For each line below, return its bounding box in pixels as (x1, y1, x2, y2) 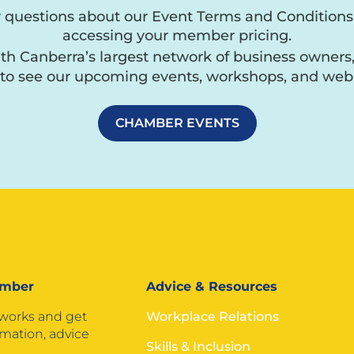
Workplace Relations (145, 309, 279, 325)
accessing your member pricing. (62, 27, 292, 44)
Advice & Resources (145, 279, 277, 295)
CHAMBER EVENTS (115, 115, 239, 130)
